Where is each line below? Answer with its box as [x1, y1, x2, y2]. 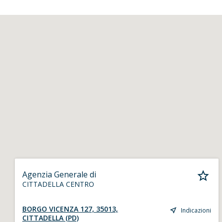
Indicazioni [181, 206, 212, 215]
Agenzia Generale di [22, 169, 96, 180]
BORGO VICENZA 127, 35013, [22, 204, 118, 214]
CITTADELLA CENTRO [22, 179, 94, 189]
